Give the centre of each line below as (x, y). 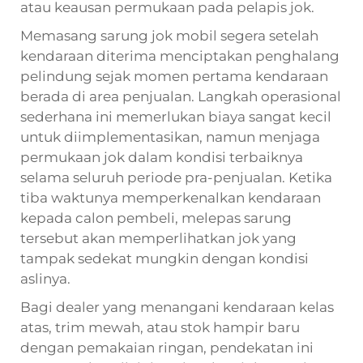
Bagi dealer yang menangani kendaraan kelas (177, 307)
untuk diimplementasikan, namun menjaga (170, 137)
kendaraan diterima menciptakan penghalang (180, 56)
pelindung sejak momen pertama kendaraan (174, 76)
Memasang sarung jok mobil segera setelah (169, 35)
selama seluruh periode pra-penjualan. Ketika (176, 177)
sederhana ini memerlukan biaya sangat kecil (176, 116)
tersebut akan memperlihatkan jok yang (158, 238)
